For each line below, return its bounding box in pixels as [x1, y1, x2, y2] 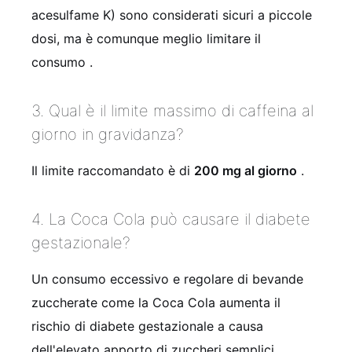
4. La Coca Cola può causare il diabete [31, 210, 310, 229]
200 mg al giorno [194, 163, 297, 179]
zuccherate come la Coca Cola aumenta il [31, 295, 280, 311]
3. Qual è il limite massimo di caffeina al [31, 101, 313, 121]
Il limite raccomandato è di [31, 163, 194, 179]
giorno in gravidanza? [31, 125, 184, 145]
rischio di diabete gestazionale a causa [31, 318, 263, 335]
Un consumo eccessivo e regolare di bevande [31, 271, 303, 288]
